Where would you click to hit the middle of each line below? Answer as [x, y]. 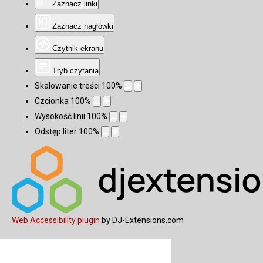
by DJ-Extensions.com [142, 220]
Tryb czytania [76, 70]
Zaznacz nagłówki [83, 26]
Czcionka [52, 101]
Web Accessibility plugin [56, 220]
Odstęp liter [56, 131]
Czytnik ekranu [78, 48]
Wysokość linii [60, 116]
